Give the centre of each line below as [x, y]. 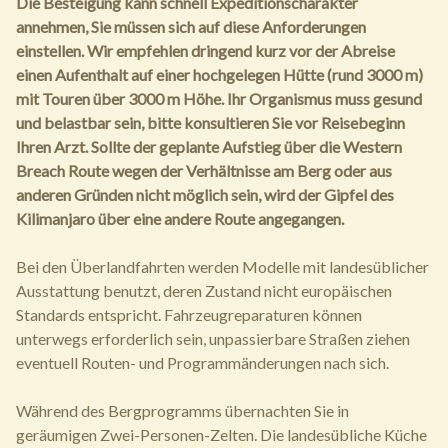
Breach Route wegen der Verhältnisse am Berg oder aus [204, 171]
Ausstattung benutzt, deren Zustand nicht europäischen [204, 291]
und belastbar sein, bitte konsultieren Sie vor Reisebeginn [210, 123]
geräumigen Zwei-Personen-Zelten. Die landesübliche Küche [221, 435]
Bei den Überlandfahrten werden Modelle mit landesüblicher [222, 267]
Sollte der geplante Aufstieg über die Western [246, 147]
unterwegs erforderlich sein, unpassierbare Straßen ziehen [213, 339]
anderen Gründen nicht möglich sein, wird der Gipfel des [205, 195]
